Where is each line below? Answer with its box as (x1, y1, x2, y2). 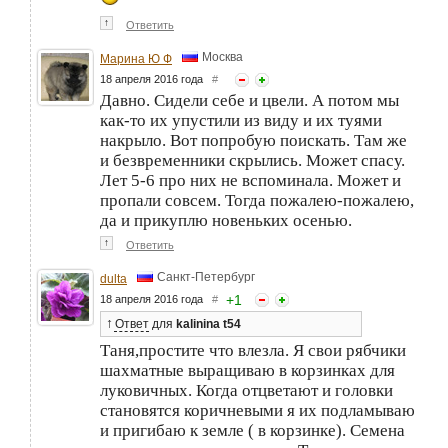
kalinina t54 (176, 316, 241, 331)
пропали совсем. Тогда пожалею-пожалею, (100, 190, 414, 210)
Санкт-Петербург (157, 269, 255, 284)
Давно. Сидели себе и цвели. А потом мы (100, 90, 399, 110)
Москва (202, 49, 243, 64)
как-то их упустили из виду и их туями (100, 110, 382, 130)
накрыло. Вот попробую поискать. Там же (100, 130, 407, 150)
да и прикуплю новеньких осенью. (100, 210, 352, 230)
